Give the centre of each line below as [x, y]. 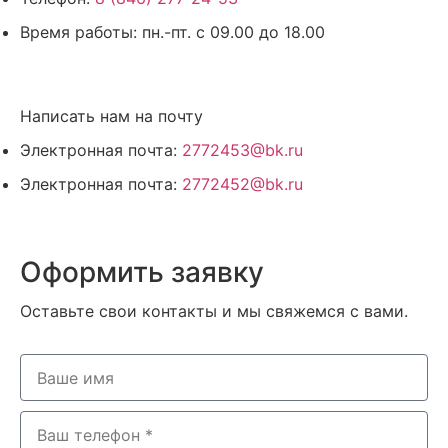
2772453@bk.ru [242, 150]
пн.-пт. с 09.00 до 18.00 [233, 32]
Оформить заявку [142, 272]
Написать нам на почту [111, 116]
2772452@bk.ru [242, 184]
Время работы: [81, 32]
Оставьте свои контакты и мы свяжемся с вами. [214, 311]
